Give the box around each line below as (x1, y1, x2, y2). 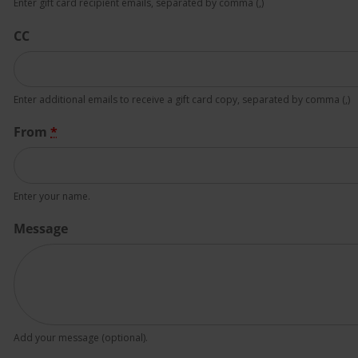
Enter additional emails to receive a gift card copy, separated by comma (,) (14, 92, 350, 106)
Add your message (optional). (14, 330, 148, 344)
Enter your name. (14, 189, 90, 203)
